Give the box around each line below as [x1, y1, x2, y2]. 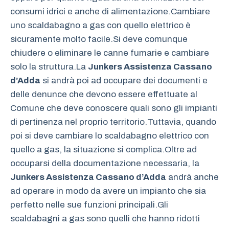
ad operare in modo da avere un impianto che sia [10, 186, 206, 196]
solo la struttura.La [10, 62, 88, 72]
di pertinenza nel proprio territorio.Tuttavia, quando [10, 117, 216, 127]
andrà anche [166, 172, 219, 182]
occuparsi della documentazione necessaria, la [10, 158, 199, 169]
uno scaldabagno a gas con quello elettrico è [10, 20, 191, 31]
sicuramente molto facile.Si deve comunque [10, 34, 188, 44]
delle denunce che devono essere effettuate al [10, 89, 197, 100]
